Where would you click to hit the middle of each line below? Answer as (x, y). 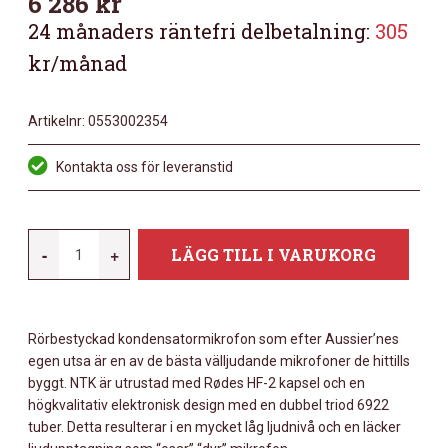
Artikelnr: (56, 120)
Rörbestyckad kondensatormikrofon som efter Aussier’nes (213, 339)
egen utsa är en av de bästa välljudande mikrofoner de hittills (219, 361)
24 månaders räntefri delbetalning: (201, 30)
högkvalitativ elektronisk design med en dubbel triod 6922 (208, 405)
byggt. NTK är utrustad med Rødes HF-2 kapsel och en (196, 383)
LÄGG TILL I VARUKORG (273, 255)
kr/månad (77, 62)
